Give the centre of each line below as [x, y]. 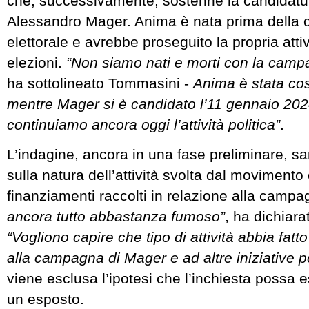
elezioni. [37, 62]
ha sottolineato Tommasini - [100, 83]
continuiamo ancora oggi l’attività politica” [143, 124]
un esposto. [46, 299]
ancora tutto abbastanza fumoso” [116, 217]
